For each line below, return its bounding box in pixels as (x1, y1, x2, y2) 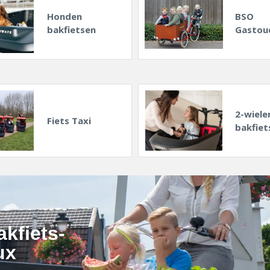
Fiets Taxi (46, 115, 91, 127)
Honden (46, 10, 82, 23)
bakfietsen (46, 24, 96, 36)
